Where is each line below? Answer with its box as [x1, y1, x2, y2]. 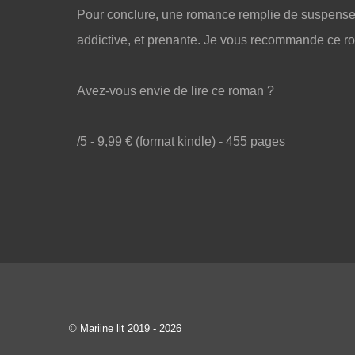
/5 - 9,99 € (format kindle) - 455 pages [77, 135, 285, 148]
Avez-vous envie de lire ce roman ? [77, 84, 274, 97]
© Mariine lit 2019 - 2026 [69, 323, 181, 334]
